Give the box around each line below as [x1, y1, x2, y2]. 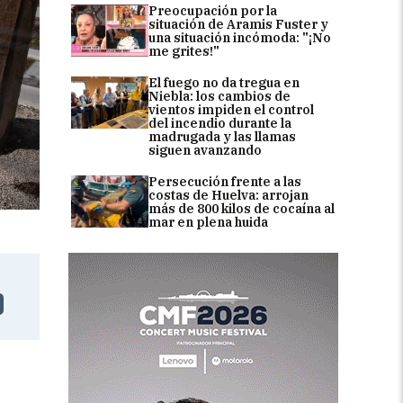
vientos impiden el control [148, 101, 314, 118]
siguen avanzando [148, 141, 262, 158]
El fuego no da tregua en [148, 74, 300, 91]
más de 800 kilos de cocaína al [148, 200, 335, 217]
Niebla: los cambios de [148, 87, 291, 104]
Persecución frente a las [148, 173, 301, 190]
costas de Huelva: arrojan [148, 186, 309, 203]
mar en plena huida [148, 213, 268, 230]
